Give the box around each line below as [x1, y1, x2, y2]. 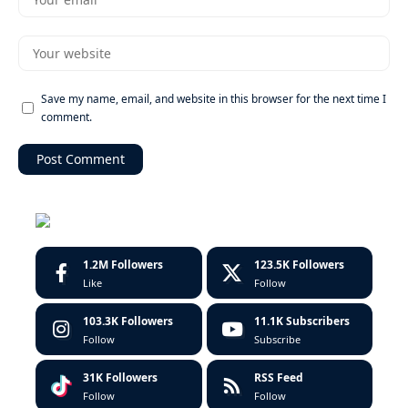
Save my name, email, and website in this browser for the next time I [41, 91, 386, 107]
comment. [41, 109, 92, 125]
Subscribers [285, 312, 350, 329]
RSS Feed [253, 369, 303, 385]
